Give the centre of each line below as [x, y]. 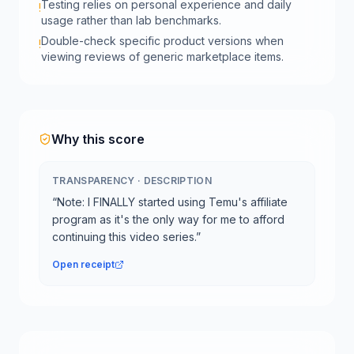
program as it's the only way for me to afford [168, 219]
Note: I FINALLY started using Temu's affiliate [172, 202]
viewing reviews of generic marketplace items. [162, 56]
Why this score [98, 139]
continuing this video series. [124, 237]
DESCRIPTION [177, 181]
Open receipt [83, 264]
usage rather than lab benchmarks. [131, 20]
